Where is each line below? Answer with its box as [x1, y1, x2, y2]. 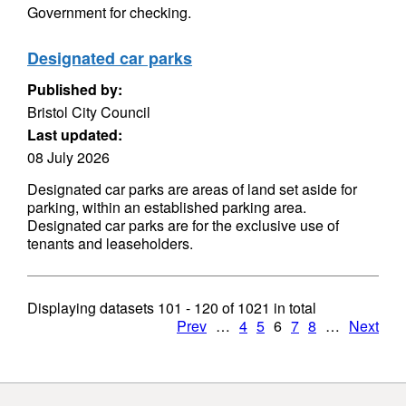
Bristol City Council [27, 101, 150, 122]
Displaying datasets [27, 297, 158, 318]
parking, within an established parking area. [27, 197, 306, 217]
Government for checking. [27, 2, 191, 23]
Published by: [27, 79, 122, 100]
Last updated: [27, 124, 122, 145]
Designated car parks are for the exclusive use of [27, 215, 339, 236]
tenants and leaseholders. [27, 233, 193, 254]
